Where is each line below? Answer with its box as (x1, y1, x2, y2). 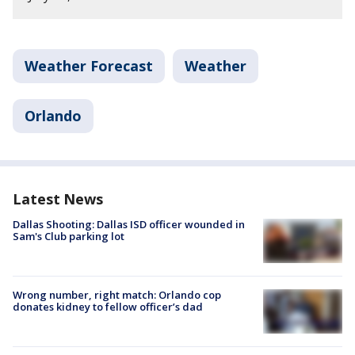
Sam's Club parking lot (13, 228, 124, 243)
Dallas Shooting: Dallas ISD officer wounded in (13, 216, 245, 231)
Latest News (13, 189, 103, 208)
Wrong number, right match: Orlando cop (13, 287, 221, 302)
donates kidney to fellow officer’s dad (13, 299, 203, 314)
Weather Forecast (25, 55, 153, 75)
